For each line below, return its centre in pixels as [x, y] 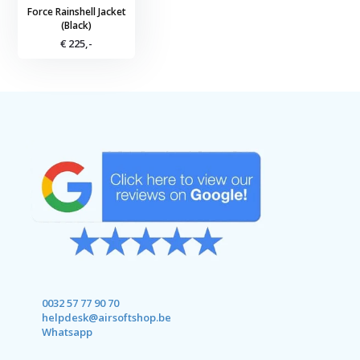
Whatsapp [67, 332]
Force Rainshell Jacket [76, 12]
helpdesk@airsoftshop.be [107, 318]
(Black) [77, 26]
